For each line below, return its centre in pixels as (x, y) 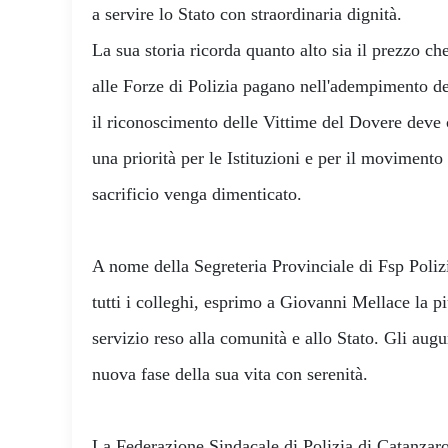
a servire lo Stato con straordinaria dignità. (247, 14)
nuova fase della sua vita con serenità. (230, 374)
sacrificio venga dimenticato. (197, 194)
